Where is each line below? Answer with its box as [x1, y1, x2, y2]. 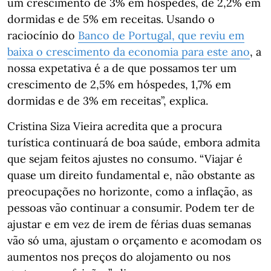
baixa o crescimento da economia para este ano [7, 45, 250, 59]
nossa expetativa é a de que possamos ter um [7, 61, 237, 76]
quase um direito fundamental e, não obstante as [7, 168, 255, 183]
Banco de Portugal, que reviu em [78, 28, 244, 43]
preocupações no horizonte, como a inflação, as [7, 184, 252, 199]
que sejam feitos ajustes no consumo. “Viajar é [7, 152, 243, 166]
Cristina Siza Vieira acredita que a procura [7, 119, 222, 134]
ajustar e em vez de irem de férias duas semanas [7, 217, 251, 232]
